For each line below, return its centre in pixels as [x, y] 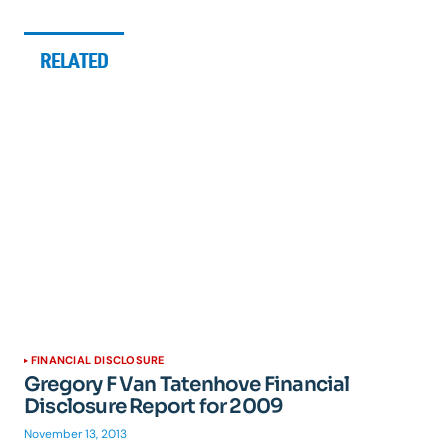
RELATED [74, 60]
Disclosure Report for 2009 [154, 406]
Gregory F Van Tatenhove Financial [187, 384]
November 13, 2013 [75, 434]
